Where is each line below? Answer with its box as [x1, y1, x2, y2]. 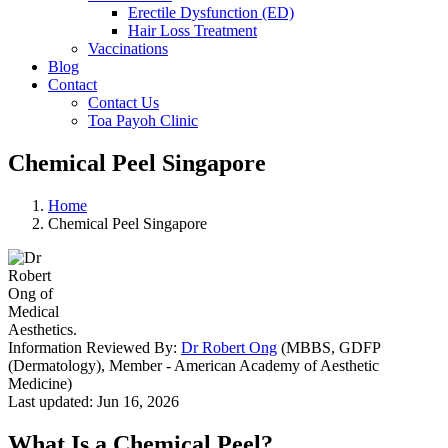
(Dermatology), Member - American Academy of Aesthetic [8, 356, 379, 374]
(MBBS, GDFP [277, 338, 380, 356]
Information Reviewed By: [8, 338, 181, 356]
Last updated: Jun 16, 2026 [8, 392, 179, 410]
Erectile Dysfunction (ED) [128, 4, 294, 21]
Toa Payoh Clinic [88, 112, 198, 129]
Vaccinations [88, 40, 168, 57]
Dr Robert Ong [181, 338, 277, 356]
